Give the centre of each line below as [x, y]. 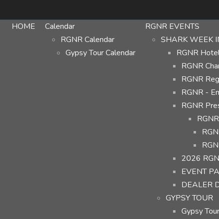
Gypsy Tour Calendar [100, 53]
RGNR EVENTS [172, 26]
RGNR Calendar [88, 40]
